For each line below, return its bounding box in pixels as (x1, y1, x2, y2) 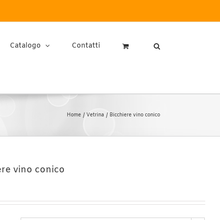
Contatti (72, 41, 100, 51)
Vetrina (86, 112, 104, 118)
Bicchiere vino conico (110, 112, 160, 118)
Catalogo (10, 41, 41, 51)
